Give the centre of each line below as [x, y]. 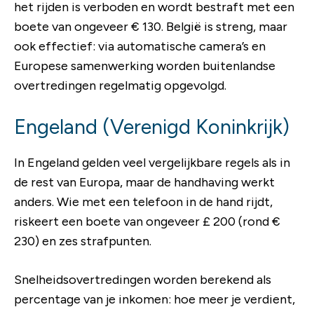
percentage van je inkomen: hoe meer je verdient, [155, 299]
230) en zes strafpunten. [83, 241]
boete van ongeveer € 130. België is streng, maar [151, 26]
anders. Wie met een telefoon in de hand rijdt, [143, 202]
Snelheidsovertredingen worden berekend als [143, 279]
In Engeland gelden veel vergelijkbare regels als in [152, 162]
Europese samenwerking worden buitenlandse [145, 66]
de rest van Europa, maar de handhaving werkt [144, 182]
